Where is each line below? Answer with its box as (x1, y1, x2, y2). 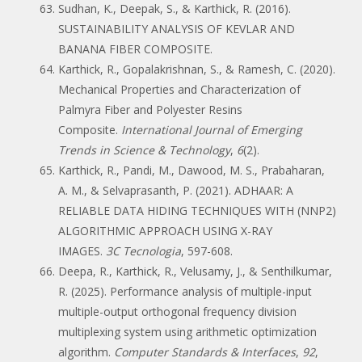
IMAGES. (58, 242, 106, 259)
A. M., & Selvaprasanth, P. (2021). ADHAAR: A (58, 182, 293, 198)
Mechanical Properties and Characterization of (58, 81, 301, 97)
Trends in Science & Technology (58, 141, 230, 158)
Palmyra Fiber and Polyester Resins (58, 101, 242, 117)
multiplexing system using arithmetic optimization (58, 323, 317, 339)
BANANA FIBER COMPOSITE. (58, 40, 213, 57)
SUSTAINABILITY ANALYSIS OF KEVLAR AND (58, 20, 295, 36)
